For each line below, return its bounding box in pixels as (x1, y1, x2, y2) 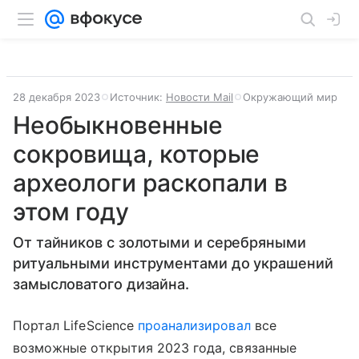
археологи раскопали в (13, 168, 288, 197)
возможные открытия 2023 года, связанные (13, 340, 296, 356)
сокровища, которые (13, 139, 260, 168)
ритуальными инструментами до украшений (13, 255, 333, 272)
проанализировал (137, 317, 251, 333)
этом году (13, 197, 129, 226)
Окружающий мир (243, 91, 337, 103)
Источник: (110, 91, 166, 103)
